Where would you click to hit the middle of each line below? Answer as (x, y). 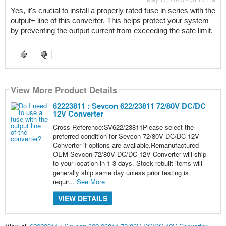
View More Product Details (64, 90)
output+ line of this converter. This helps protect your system (109, 21)
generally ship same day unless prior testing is (121, 173)
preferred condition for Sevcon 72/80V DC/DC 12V (126, 136)
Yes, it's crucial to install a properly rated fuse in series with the (113, 11)
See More (91, 182)
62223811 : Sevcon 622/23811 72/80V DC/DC (129, 106)
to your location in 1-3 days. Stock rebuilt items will (127, 163)
